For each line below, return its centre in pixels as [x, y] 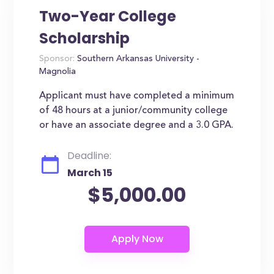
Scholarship [85, 38]
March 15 [90, 173]
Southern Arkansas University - [137, 59]
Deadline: [90, 156]
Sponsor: [57, 59]
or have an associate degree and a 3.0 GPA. [137, 125]
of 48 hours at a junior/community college [134, 111]
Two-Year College [108, 16]
